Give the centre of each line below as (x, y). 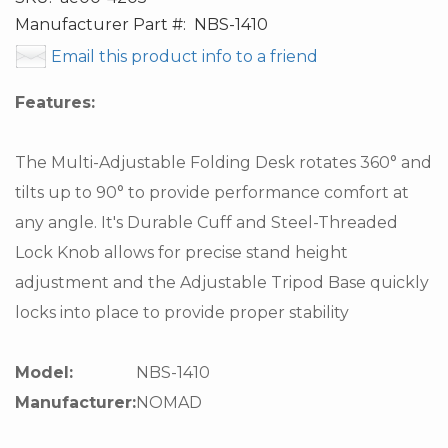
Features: (55, 103)
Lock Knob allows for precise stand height (181, 253)
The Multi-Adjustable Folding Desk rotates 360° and (223, 163)
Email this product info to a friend (184, 57)
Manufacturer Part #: (100, 25)
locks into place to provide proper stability (182, 313)
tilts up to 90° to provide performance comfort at (212, 193)
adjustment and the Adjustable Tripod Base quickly (222, 283)
